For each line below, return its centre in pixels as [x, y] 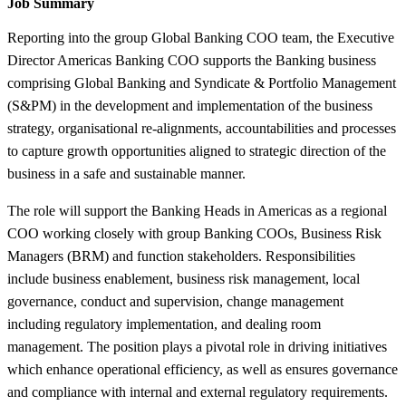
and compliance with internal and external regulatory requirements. [198, 391]
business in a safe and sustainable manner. [126, 173]
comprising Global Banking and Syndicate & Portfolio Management [202, 82]
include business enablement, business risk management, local [184, 278]
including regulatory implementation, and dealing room [164, 324]
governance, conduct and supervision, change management [175, 301]
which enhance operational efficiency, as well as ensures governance [203, 369]
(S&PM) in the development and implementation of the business [190, 105]
